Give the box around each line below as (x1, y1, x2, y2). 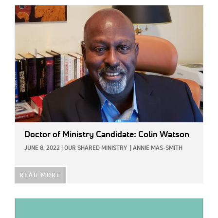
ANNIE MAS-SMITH (133, 145, 182, 151)
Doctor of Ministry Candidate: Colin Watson (24, 130, 189, 139)
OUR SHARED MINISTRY (64, 145, 127, 151)
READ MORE (19, 172, 61, 179)
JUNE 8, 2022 (24, 145, 60, 151)
